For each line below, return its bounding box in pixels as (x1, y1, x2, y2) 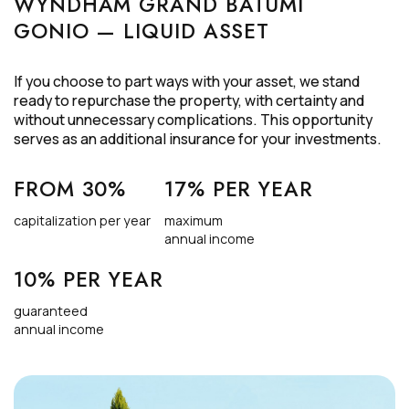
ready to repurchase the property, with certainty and (14, 89, 364, 110)
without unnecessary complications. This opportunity (14, 109, 372, 130)
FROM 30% (14, 173, 127, 204)
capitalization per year (14, 211, 151, 229)
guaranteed (14, 301, 88, 320)
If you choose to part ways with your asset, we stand (14, 70, 360, 91)
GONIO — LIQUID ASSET (14, 16, 270, 46)
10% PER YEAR (14, 264, 163, 294)
